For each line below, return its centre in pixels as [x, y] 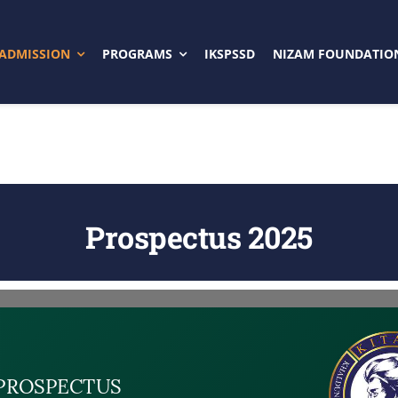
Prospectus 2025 [199, 237]
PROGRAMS [138, 54]
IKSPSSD [230, 54]
